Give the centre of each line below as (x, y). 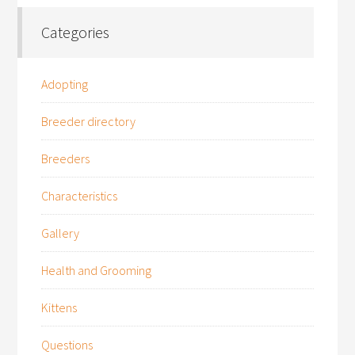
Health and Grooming (97, 270)
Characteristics (80, 196)
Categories (76, 32)
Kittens (59, 307)
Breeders (66, 158)
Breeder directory (89, 121)
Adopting (65, 84)
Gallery (61, 233)
